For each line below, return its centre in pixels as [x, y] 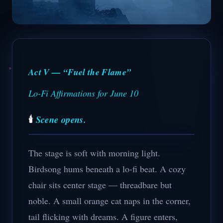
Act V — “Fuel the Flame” [80, 72]
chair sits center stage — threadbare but [100, 185]
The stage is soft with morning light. [94, 153]
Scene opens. [61, 119]
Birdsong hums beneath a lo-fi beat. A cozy [107, 169]
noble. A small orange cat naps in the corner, [110, 201]
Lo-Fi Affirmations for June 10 [83, 93]
